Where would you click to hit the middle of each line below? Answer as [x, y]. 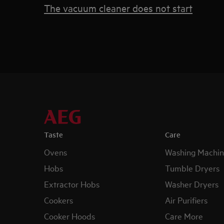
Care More [184, 215]
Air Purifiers [186, 199]
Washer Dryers [191, 183]
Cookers [58, 199]
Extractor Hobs [72, 183]
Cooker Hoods [69, 215]
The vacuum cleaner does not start [118, 7]
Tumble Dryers [192, 167]
